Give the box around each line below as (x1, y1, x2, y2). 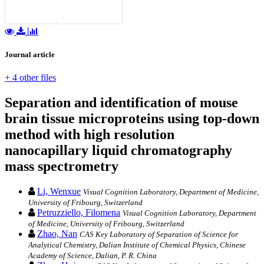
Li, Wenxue (37, 186, 81, 197)
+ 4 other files (5, 72, 56, 83)
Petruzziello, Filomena (37, 207, 120, 218)
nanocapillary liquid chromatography (5, 143, 232, 159)
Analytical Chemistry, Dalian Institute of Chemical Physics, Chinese (28, 240, 246, 250)
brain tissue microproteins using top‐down (5, 111, 259, 127)
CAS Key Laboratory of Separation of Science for (80, 230, 238, 239)
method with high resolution (5, 127, 174, 143)
